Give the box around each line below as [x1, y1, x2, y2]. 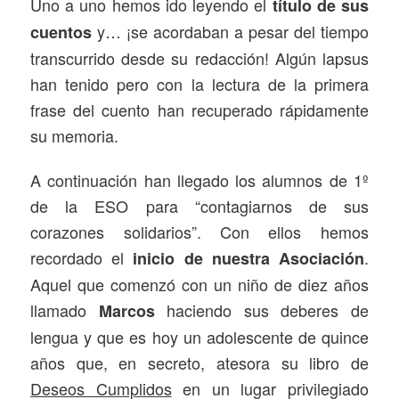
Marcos [98, 298, 155, 322]
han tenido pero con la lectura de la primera [30, 71, 369, 95]
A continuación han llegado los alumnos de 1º [30, 167, 369, 191]
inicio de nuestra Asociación [133, 246, 364, 270]
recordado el [30, 245, 134, 269]
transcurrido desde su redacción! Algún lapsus [30, 45, 369, 69]
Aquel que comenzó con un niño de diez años [30, 272, 369, 296]
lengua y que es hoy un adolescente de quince [30, 324, 369, 348]
